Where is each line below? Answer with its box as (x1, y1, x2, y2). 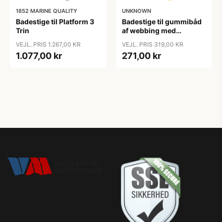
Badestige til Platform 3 (16, 17, 94, 26)
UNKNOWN (122, 7, 151, 14)
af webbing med (122, 26, 176, 35)
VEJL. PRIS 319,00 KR (122, 41, 183, 48)
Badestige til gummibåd (122, 17, 202, 26)
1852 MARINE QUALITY (16, 7, 77, 14)
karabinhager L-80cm (122, 35, 196, 44)
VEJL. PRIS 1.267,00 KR (16, 41, 81, 48)
